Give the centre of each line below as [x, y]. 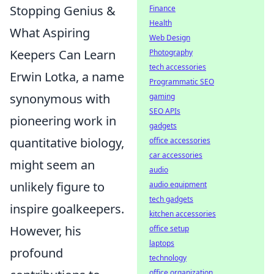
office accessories [180, 140]
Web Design [170, 38]
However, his [46, 231]
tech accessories [178, 67]
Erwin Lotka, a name [67, 77]
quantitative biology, [67, 143]
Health [161, 23]
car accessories [176, 155]
